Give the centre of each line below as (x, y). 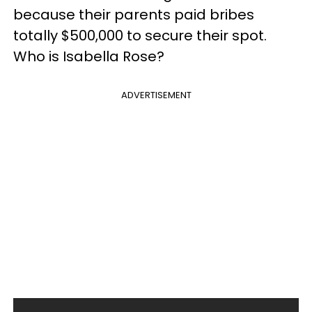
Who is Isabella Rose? (89, 56)
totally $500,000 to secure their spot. (140, 36)
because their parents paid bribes (134, 15)
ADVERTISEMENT (156, 95)
